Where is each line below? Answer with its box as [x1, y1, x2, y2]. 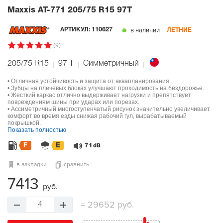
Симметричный [83, 60, 139, 67]
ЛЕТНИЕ [166, 27, 192, 33]
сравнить [64, 160, 89, 168]
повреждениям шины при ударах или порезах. [7, 98, 139, 106]
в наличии [128, 26, 160, 35]
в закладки [16, 160, 47, 168]
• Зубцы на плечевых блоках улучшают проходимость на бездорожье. [7, 84, 204, 92]
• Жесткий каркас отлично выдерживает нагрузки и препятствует [7, 91, 191, 99]
